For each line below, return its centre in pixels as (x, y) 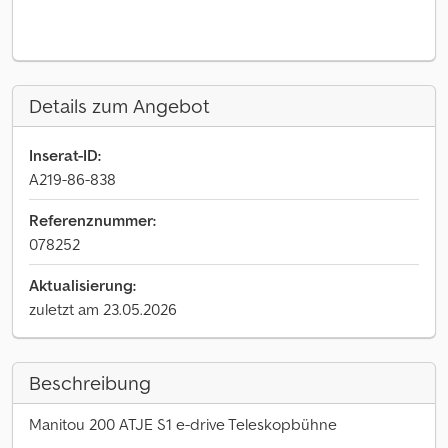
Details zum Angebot (119, 106)
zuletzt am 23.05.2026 (103, 309)
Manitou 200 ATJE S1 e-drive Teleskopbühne (183, 424)
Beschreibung (90, 383)
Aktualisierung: (82, 285)
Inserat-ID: (65, 155)
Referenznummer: (92, 220)
